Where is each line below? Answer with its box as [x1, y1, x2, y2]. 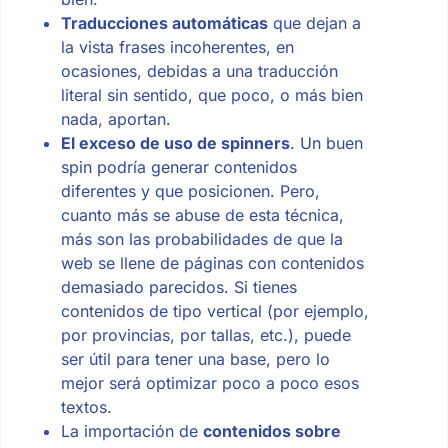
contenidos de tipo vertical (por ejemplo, [60, 300, 369, 321]
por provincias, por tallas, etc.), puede [60, 324, 351, 345]
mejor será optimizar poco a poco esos [60, 372, 359, 393]
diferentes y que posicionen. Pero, [60, 180, 320, 201]
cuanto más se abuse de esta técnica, [60, 204, 344, 225]
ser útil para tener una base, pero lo [60, 348, 330, 369]
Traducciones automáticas [60, 12, 268, 33]
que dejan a [267, 12, 361, 33]
